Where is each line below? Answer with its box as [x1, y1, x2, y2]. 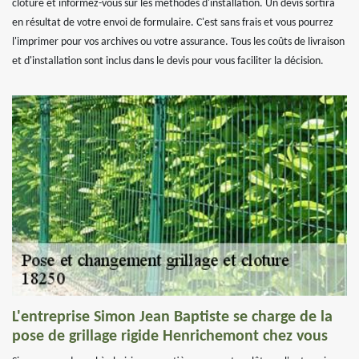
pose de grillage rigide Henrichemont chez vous [12, 329, 328, 345]
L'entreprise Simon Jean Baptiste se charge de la [12, 309, 333, 325]
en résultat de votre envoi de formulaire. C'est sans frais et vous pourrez [12, 17, 333, 29]
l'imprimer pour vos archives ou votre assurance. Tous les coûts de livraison [12, 36, 345, 48]
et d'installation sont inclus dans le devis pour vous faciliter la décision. [12, 55, 324, 67]
